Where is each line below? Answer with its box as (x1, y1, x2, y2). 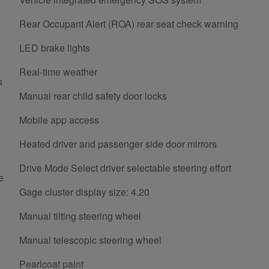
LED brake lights (19, 40, 90, 55)
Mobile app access (19, 112, 99, 127)
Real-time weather (19, 64, 97, 79)
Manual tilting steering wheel (19, 208, 141, 223)
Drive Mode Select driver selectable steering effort (19, 160, 231, 175)
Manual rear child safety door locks (19, 88, 167, 103)
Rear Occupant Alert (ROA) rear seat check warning (19, 16, 238, 31)
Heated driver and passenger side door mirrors (19, 136, 217, 151)
